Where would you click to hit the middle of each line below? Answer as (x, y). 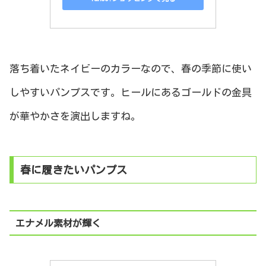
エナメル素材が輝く (58, 223)
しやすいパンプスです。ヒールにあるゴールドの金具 (131, 92)
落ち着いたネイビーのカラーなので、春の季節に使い (131, 68)
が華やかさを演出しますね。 (75, 116)
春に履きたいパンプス (73, 170)
